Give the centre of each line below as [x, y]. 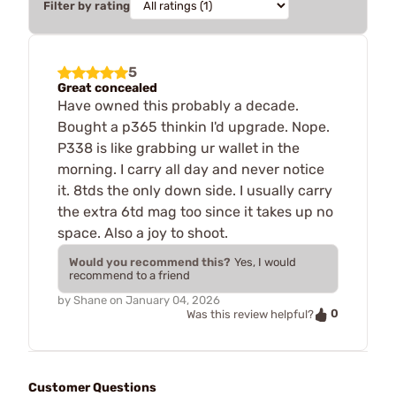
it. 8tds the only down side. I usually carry [195, 190]
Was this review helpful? [250, 314]
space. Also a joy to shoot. [143, 233]
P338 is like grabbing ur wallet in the [179, 148]
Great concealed [107, 88]
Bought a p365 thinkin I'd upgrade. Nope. [194, 127]
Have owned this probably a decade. [178, 106]
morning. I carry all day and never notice [191, 169]
